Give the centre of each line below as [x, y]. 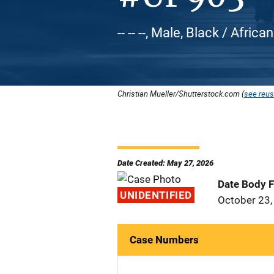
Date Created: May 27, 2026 [165, 163]
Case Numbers [164, 240]
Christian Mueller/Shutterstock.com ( [181, 94]
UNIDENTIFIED [156, 195]
